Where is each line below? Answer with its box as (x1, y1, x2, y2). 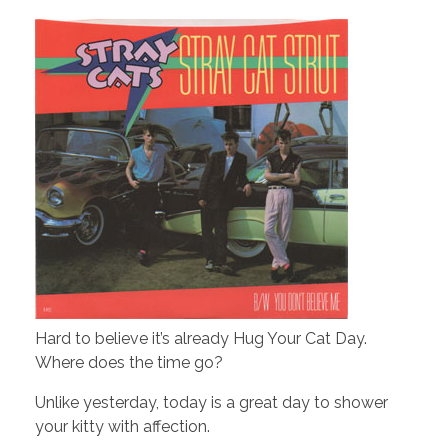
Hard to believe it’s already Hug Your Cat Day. (35, 328, 367, 348)
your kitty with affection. (35, 416, 210, 436)
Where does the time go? (35, 352, 223, 372)
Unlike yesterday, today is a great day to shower (35, 392, 388, 412)
